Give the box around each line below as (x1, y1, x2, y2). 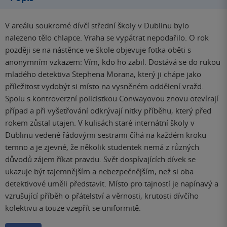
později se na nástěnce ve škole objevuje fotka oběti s (5, 44, 191, 55)
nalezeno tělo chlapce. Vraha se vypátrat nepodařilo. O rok (5, 32, 209, 43)
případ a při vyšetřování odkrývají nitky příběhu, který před (5, 105, 211, 116)
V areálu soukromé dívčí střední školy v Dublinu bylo (5, 20, 189, 30)
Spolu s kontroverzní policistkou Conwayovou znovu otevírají (5, 93, 218, 103)
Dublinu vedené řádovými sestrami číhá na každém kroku (5, 129, 206, 140)
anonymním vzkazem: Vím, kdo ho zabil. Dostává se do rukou (5, 56, 220, 67)
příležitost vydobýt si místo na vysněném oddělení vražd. (5, 81, 204, 91)
